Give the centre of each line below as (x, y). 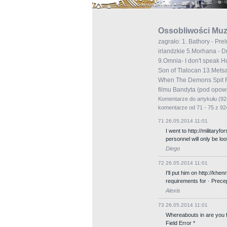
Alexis (173, 191)
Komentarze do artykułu (188, 99)
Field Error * (180, 223)
